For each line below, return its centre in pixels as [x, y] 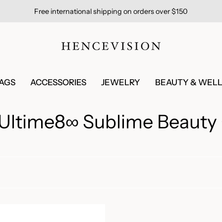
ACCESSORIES [58, 83]
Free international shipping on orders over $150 [111, 11]
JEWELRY [120, 83]
